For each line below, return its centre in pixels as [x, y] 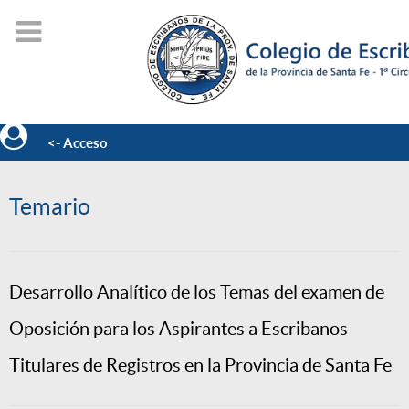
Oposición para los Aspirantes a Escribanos [178, 329]
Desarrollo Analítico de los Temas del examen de [197, 293]
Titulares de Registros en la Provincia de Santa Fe [200, 366]
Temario [50, 207]
